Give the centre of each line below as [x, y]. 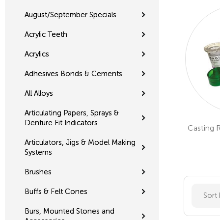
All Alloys [39, 93]
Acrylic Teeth [46, 34]
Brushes [38, 172]
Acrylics [37, 54]
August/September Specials [70, 14]
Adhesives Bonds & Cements [73, 73]
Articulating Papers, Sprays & [72, 113]
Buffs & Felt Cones [56, 191]
